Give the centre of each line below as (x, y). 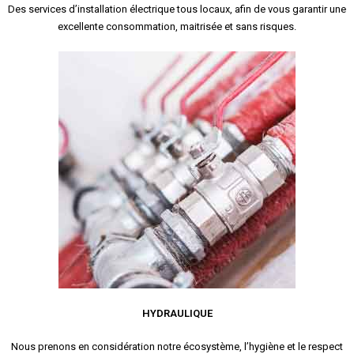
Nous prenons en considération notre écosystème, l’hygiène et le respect (177, 346)
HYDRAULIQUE (177, 313)
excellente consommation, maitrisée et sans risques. (177, 27)
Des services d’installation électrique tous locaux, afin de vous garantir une (177, 9)
